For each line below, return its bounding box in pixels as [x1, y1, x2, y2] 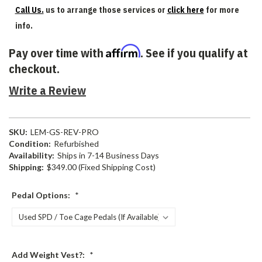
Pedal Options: [12, 190, 72, 200]
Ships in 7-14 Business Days [57, 150, 159, 160]
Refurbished [53, 139, 99, 149]
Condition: [9, 139, 51, 149]
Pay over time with [9, 45, 106, 61]
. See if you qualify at [140, 45, 248, 61]
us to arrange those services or [43, 5, 167, 15]
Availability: [9, 150, 54, 160]
